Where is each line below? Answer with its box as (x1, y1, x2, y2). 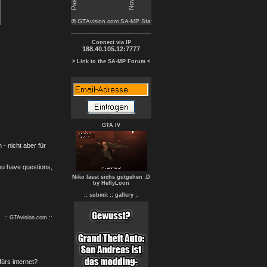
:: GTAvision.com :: (4, 215, 52, 221)
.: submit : (83, 192, 111, 198)
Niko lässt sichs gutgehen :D (72, 174, 150, 180)
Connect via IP (91, 39, 131, 45)
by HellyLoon (93, 180, 129, 186)
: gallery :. (111, 192, 139, 198)
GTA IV (102, 122, 120, 128)
